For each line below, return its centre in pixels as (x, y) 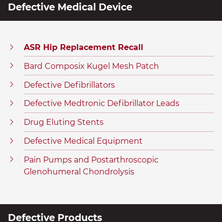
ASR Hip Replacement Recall (83, 48)
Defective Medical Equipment (83, 141)
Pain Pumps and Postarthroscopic (91, 160)
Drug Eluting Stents (64, 122)
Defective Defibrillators (69, 85)
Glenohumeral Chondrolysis (79, 171)
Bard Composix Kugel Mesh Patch (91, 66)
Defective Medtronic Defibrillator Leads (102, 104)
